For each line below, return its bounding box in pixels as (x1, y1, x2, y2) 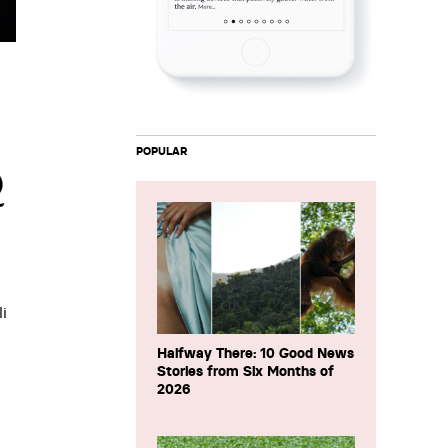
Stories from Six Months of (157, 362, 334, 380)
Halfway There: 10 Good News (157, 344, 354, 362)
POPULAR (136, 144, 187, 158)
